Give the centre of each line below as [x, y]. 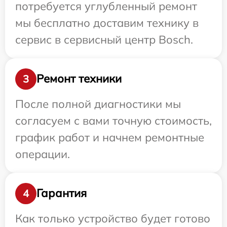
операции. [43, 154]
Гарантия [62, 193]
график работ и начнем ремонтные [110, 137]
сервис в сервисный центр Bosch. [104, 39]
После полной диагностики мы [98, 104]
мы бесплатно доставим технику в [107, 23]
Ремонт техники [79, 79]
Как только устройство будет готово [113, 218]
